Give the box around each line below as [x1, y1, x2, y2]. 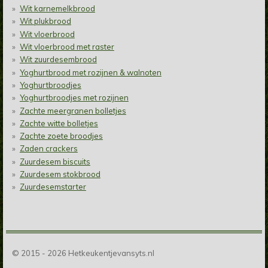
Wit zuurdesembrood [19, 54, 97, 65]
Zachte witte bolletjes [19, 118, 98, 128]
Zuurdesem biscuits [19, 156, 90, 166]
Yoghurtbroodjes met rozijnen [19, 93, 129, 103]
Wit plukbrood [19, 16, 71, 26]
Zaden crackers [19, 144, 78, 154]
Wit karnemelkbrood [19, 4, 95, 14]
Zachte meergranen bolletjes [19, 105, 126, 115]
